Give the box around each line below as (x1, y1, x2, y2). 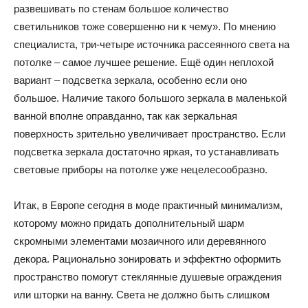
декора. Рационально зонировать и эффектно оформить (14, 253, 281, 265)
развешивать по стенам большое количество (14, 3, 228, 15)
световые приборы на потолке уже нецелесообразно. (14, 164, 267, 176)
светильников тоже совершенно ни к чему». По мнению (14, 21, 276, 33)
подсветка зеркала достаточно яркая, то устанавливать (14, 146, 279, 158)
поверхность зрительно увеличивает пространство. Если (14, 128, 285, 140)
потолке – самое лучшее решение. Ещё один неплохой (14, 56, 274, 69)
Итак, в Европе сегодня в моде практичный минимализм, (14, 199, 283, 212)
